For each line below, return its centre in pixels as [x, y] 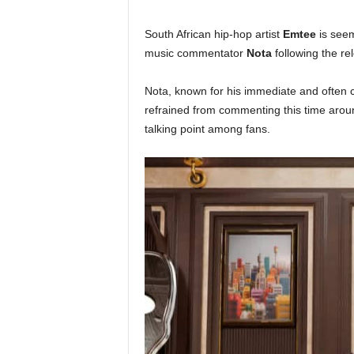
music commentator [195, 53]
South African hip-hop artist [213, 34]
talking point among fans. [207, 129]
